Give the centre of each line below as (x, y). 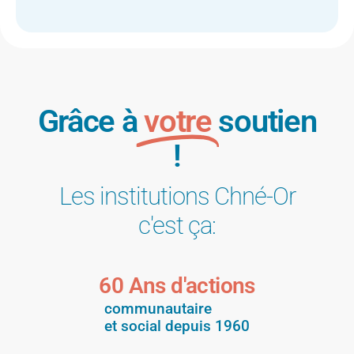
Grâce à (91, 121)
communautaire (158, 308)
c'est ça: (177, 225)
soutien (267, 121)
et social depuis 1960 (177, 326)
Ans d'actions (192, 285)
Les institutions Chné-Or (177, 196)
